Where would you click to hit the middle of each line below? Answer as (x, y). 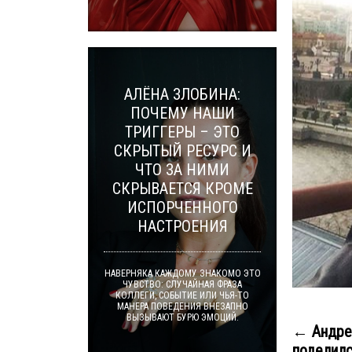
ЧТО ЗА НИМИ (182, 170)
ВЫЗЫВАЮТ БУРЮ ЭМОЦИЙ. (182, 317)
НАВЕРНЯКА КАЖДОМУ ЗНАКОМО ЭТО (182, 273)
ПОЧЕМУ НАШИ (182, 113)
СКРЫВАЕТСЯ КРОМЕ (182, 189)
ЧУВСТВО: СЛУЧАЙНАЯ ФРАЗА (182, 284)
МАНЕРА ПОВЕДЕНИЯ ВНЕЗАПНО (182, 306)
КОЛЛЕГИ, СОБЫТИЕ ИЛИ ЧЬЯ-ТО (182, 295)
